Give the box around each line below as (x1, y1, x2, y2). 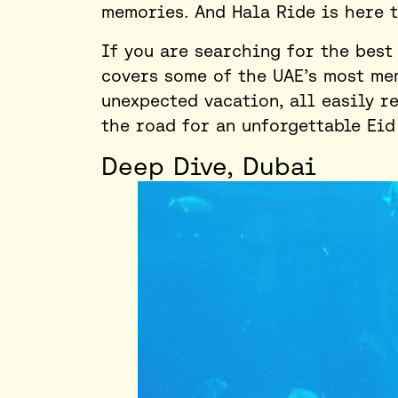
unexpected (101, 91, 204, 111)
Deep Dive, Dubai (101, 152, 316, 181)
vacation (204, 91, 279, 111)
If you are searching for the (101, 41, 355, 61)
